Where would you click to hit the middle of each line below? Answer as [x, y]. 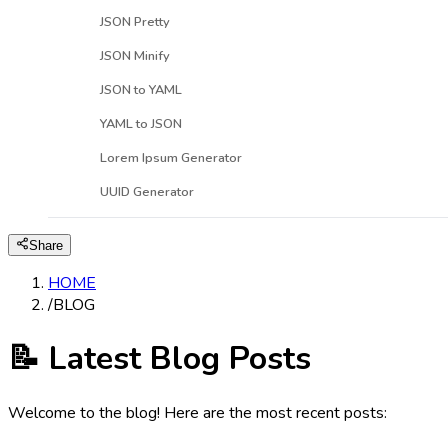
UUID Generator [147, 191]
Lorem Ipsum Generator [171, 157]
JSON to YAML [141, 89]
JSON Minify [135, 55]
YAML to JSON [141, 123]
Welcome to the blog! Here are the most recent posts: [197, 412]
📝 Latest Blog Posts [159, 359]
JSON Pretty [135, 21]
